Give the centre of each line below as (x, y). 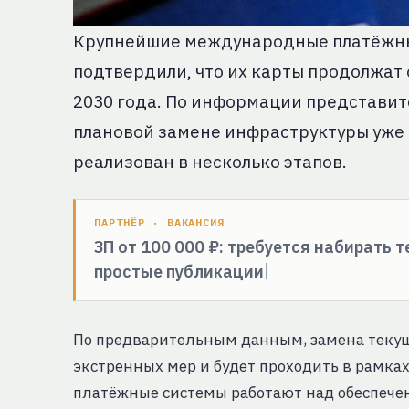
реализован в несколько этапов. (210, 161)
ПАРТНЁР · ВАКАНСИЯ (160, 222)
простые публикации (179, 271)
